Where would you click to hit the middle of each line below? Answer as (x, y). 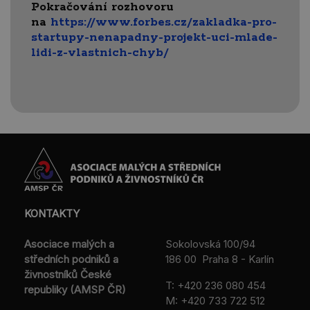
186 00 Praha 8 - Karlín (220, 259)
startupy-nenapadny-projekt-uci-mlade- (154, 37)
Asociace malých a (69, 244)
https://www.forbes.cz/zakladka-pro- (164, 22)
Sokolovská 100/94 (210, 244)
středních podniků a (71, 259)
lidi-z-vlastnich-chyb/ (100, 52)
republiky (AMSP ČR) (75, 289)
